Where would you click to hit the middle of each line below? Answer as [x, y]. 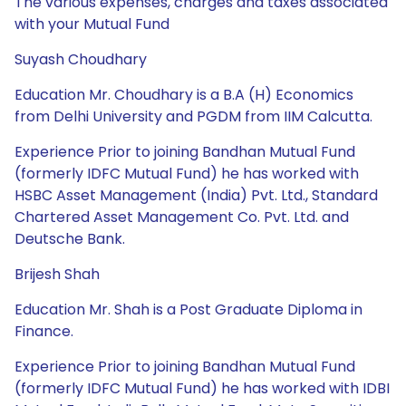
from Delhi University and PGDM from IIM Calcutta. [193, 116]
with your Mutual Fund [92, 24]
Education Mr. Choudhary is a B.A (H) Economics [184, 95]
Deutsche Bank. [70, 239]
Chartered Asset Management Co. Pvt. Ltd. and [182, 217]
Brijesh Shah [57, 274]
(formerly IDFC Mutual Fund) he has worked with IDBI [202, 388]
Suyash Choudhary [81, 59]
